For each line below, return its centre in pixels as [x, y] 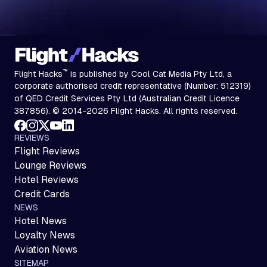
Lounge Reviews [50, 166]
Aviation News [46, 250]
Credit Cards [42, 194]
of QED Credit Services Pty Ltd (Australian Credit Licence [127, 99]
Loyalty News [45, 235]
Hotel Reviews [46, 180]
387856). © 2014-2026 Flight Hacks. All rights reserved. [126, 111]
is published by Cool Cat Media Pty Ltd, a [150, 74]
